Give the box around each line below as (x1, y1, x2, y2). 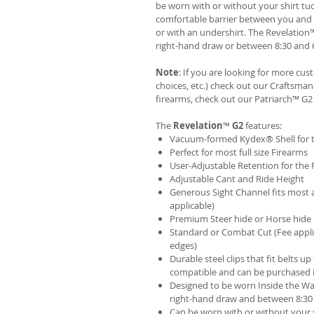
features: (243, 119, 282, 132)
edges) (170, 239, 197, 252)
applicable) (170, 199, 214, 212)
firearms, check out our (156, 93, 254, 105)
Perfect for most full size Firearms (170, 146, 308, 158)
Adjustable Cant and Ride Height (170, 172, 304, 185)
